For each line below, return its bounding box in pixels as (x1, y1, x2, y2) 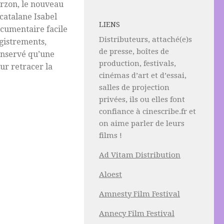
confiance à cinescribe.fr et (99, 107, 196, 116)
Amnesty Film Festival (99, 189, 180, 198)
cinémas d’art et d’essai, (99, 71, 186, 80)
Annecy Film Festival (99, 209, 174, 218)
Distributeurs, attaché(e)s (99, 35, 192, 44)
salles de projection (99, 83, 169, 92)
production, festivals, (99, 59, 176, 68)
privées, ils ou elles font (99, 95, 185, 104)
